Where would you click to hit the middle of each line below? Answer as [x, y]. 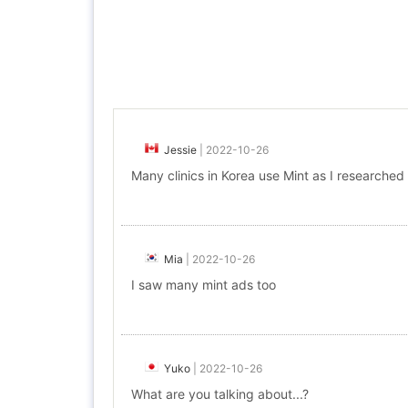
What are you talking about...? [220, 394]
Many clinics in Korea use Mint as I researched [268, 175]
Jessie [180, 150]
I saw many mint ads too [204, 285]
